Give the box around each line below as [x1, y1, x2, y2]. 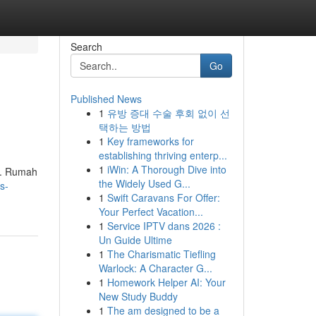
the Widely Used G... [98, 176, 190, 190]
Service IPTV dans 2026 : [107, 219, 221, 233]
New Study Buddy [98, 289, 178, 303]
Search [70, 39, 102, 54]
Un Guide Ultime [98, 233, 172, 247]
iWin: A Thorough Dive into [107, 162, 226, 176]
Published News [70, 92, 142, 106]
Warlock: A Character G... [98, 261, 212, 275]
